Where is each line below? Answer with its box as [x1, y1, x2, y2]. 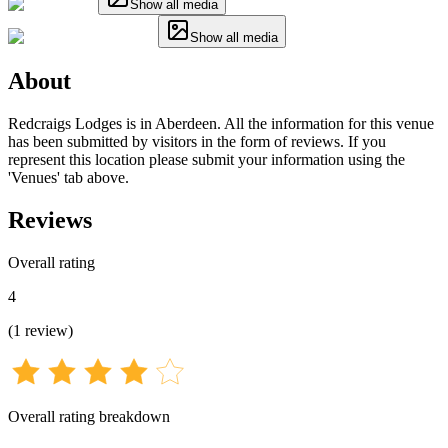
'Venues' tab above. [8, 168, 129, 186]
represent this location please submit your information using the [8, 150, 405, 168]
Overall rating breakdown [8, 407, 170, 425]
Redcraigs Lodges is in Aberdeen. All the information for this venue [8, 114, 434, 132]
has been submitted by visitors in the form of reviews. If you [8, 132, 386, 150]
